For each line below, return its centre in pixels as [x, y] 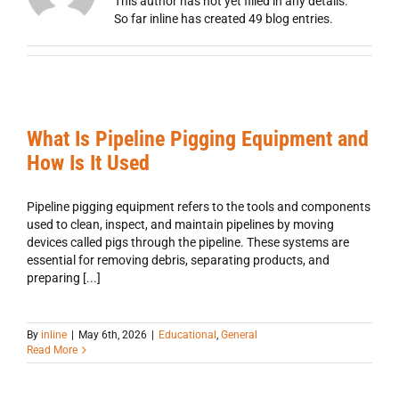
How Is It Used [88, 163]
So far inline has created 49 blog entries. [223, 19]
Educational [187, 335]
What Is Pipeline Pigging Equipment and [198, 139]
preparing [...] [64, 278]
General [239, 335]
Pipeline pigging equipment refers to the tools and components [199, 207]
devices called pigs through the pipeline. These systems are [188, 242]
